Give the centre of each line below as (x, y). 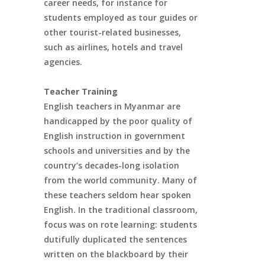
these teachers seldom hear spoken (117, 195)
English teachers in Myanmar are (112, 106)
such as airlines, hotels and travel (113, 47)
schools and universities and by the (117, 151)
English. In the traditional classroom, (121, 210)
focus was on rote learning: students (120, 225)
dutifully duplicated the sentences (115, 240)
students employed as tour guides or (121, 18)
